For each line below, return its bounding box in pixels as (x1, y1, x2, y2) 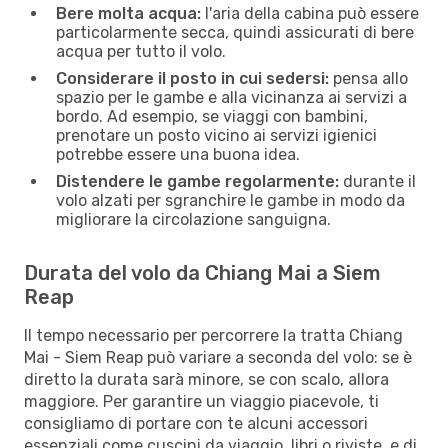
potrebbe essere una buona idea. (56, 144, 300, 164)
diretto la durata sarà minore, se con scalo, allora (24, 369, 389, 389)
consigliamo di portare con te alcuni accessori (24, 413, 368, 433)
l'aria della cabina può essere (201, 3, 419, 23)
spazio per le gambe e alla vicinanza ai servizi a (56, 87, 407, 107)
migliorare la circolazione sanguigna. (56, 209, 331, 229)
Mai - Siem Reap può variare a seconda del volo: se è (24, 347, 412, 367)
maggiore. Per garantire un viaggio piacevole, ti (24, 391, 379, 411)
